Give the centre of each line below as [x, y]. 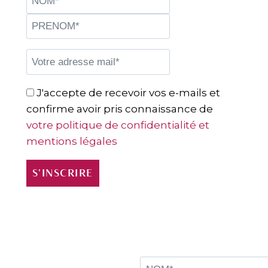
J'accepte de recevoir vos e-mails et [128, 92]
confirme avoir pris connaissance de [119, 109]
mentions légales [71, 141]
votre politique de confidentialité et [118, 125]
